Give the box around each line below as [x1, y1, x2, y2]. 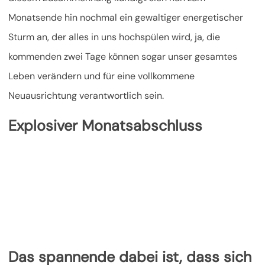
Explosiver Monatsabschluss [8, 115, 202, 135]
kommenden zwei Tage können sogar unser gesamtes [8, 50, 237, 63]
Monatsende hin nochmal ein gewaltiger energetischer [8, 11, 243, 24]
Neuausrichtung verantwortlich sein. [8, 89, 164, 102]
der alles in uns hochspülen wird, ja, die [51, 30, 220, 43]
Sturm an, [8, 30, 51, 43]
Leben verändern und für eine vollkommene [8, 69, 195, 82]
